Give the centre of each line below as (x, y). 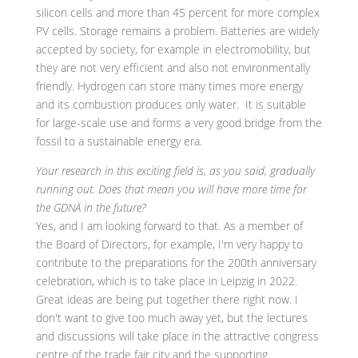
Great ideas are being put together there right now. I (167, 300)
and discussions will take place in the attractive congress (177, 336)
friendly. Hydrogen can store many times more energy (169, 86)
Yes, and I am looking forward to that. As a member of (169, 226)
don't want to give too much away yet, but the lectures (171, 318)
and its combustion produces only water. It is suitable (171, 105)
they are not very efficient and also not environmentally (173, 68)
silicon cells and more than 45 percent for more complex (177, 13)
